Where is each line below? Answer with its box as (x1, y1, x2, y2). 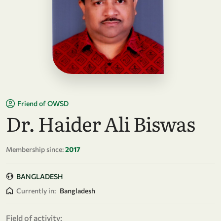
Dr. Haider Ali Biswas (6, 109, 195, 138)
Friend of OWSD (17, 99, 69, 108)
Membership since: (6, 145, 64, 153)
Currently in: (16, 186, 56, 195)
